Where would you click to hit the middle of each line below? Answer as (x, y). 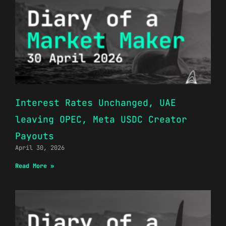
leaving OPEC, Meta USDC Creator (101, 119)
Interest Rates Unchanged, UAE (96, 102)
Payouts (35, 136)
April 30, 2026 (40, 148)
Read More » (35, 166)
